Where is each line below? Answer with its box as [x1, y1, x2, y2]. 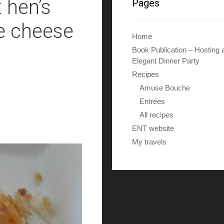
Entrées [139, 97, 165, 105]
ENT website [132, 124, 174, 132]
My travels [132, 137, 166, 146]
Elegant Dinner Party [132, 56, 199, 65]
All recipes [139, 110, 173, 119]
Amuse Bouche [139, 83, 190, 92]
